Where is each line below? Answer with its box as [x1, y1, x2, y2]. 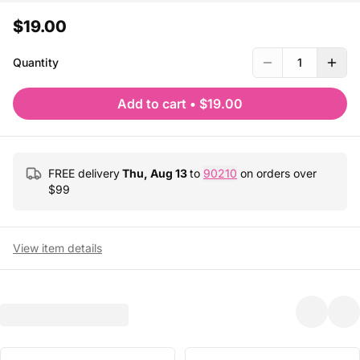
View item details [13, 241, 102, 255]
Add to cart [117, 96, 186, 112]
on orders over [237, 166, 317, 180]
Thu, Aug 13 [122, 166, 187, 180]
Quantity [13, 55, 59, 69]
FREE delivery [48, 166, 120, 180]
